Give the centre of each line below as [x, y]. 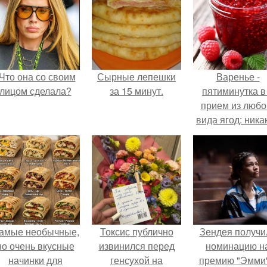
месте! [238, 162]
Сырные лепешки [136, 77]
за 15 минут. [136, 91]
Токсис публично [136, 232]
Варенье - [238, 77]
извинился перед [136, 246]
